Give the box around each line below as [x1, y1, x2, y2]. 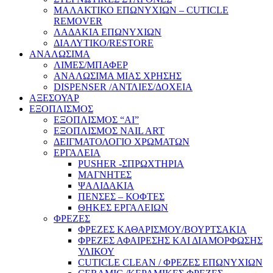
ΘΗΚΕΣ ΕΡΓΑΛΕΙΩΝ [78, 202, 168, 213]
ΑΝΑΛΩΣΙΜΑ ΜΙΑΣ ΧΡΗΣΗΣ [54, 71, 182, 82]
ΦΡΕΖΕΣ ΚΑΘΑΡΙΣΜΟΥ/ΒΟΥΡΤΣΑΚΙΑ [78, 224, 247, 235]
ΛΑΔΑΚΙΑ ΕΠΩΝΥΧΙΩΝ [54, 27, 161, 38]
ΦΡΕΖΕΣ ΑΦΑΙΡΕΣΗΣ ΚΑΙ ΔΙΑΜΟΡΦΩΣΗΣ [78, 235, 263, 246]
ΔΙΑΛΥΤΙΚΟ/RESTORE [54, 38, 154, 49]
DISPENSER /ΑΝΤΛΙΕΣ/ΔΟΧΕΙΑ [54, 82, 193, 93]
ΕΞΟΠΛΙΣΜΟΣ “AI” [54, 115, 139, 126]
